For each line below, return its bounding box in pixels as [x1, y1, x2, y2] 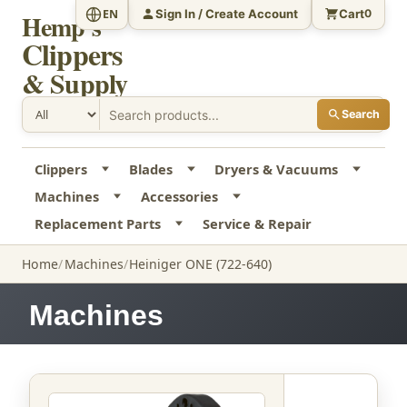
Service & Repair [202, 214, 312, 233]
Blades [128, 160, 173, 179]
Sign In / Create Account [155, 5, 299, 21]
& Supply [22, 63, 128, 103]
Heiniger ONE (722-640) [129, 255, 273, 273]
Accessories [140, 187, 218, 206]
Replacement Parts [34, 214, 161, 233]
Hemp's [22, 8, 101, 45]
